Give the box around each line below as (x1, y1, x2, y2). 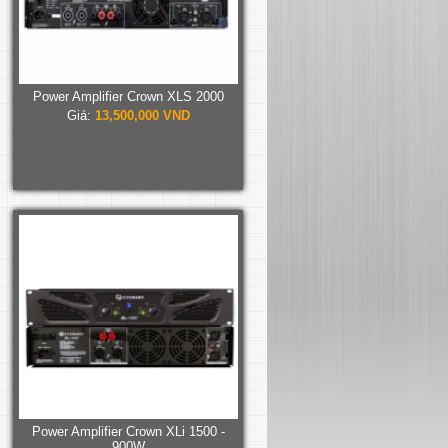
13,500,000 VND (94, 107, 190, 123)
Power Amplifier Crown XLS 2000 (32, 88, 224, 104)
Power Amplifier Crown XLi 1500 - (31, 423, 225, 439)
